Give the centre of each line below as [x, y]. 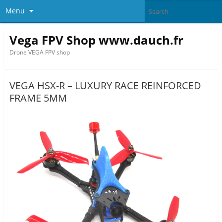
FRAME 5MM [38, 98]
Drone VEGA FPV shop [39, 52]
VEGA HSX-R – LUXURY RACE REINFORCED [105, 86]
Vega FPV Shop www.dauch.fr [96, 40]
